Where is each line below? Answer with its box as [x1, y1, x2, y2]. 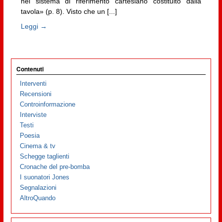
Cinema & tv [20, 142, 56, 150]
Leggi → [20, 22, 47, 30]
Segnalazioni [20, 184, 57, 192]
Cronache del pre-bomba [20, 163, 90, 171]
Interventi [20, 80, 47, 88]
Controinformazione [20, 101, 76, 109]
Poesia [20, 132, 40, 140]
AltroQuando [20, 194, 56, 202]
